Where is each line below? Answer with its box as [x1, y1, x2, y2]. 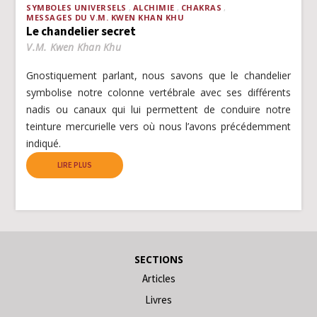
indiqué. [26, 136, 62, 150]
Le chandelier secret [26, 23, 137, 39]
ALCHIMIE [132, 1, 175, 13]
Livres [145, 292, 172, 306]
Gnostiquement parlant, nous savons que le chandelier [26, 68, 291, 82]
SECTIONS [134, 252, 183, 266]
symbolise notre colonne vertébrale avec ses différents [26, 85, 291, 99]
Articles [142, 271, 175, 285]
